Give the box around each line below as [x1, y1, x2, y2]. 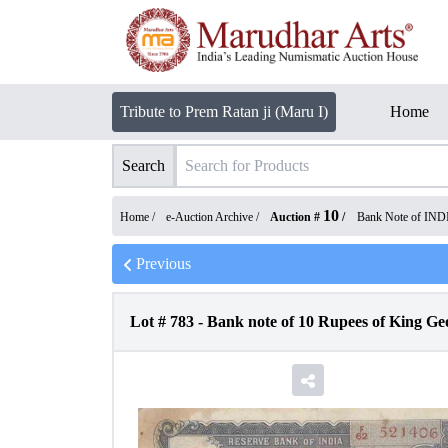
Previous [136, 255, 191, 272]
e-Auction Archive [166, 210, 253, 224]
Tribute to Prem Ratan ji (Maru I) [120, 103, 328, 120]
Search [122, 157, 165, 174]
